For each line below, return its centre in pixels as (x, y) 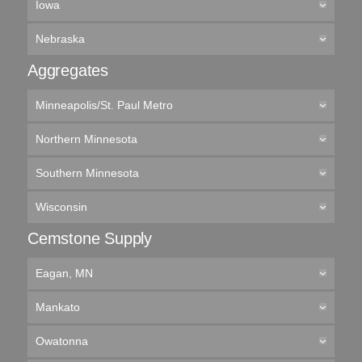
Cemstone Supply (89, 238)
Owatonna (61, 341)
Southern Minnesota (87, 173)
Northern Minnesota (86, 139)
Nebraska (60, 39)
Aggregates (67, 70)
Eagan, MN (64, 273)
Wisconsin (61, 207)
